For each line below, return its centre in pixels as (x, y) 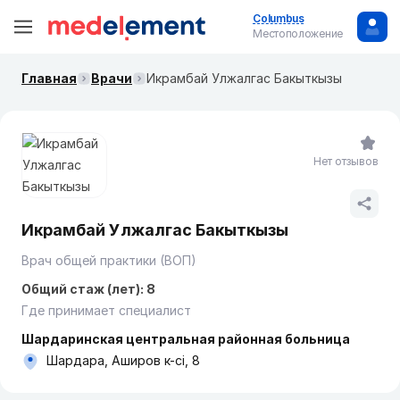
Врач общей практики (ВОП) (109, 260)
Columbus (279, 18)
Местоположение (298, 33)
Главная (49, 78)
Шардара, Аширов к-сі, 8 (123, 360)
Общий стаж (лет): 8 (88, 289)
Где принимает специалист (106, 310)
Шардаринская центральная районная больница (186, 339)
